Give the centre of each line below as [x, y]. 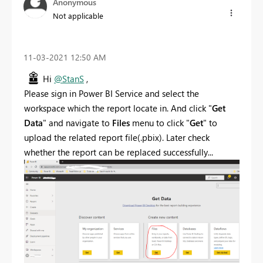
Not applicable [78, 15]
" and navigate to [77, 122]
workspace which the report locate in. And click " [118, 108]
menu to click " [160, 122]
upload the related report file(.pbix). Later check [117, 137]
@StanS [69, 78]
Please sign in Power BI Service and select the [112, 93]
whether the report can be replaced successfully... [119, 152]
